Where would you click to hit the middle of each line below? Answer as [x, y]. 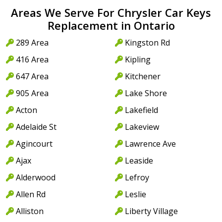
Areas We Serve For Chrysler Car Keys [111, 12]
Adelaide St [36, 127]
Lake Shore [146, 93]
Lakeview [142, 127]
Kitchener [143, 76]
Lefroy [137, 177]
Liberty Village [151, 211]
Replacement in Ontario [111, 25]
